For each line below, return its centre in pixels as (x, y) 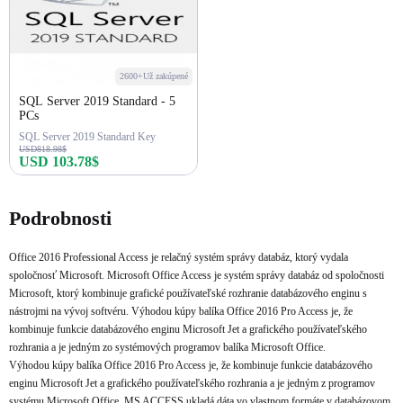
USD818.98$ (43, 149)
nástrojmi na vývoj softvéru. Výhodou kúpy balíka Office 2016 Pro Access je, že (181, 311)
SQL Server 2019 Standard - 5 (97, 101)
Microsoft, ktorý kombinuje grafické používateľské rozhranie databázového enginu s (188, 293)
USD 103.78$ (59, 161)
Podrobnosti (60, 218)
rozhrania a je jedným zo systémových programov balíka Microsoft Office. (167, 347)
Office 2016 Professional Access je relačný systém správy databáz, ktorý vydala (179, 257)
